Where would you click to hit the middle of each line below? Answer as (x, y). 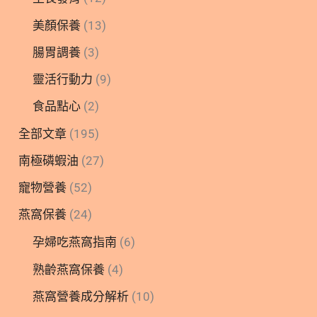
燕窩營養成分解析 (81, 296)
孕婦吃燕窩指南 (75, 242)
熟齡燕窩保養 (69, 269)
